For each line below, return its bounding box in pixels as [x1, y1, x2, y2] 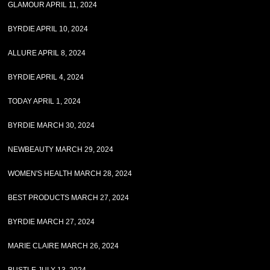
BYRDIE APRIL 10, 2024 [8, 25, 89, 33]
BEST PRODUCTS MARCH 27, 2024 [8, 193, 130, 202]
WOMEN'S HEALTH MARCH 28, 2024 [8, 169, 133, 178]
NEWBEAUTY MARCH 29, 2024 [8, 145, 114, 154]
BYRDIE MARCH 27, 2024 [8, 218, 95, 226]
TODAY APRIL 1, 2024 [8, 97, 81, 105]
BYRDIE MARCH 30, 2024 [8, 121, 95, 130]
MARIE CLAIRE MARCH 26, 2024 [8, 242, 119, 250]
